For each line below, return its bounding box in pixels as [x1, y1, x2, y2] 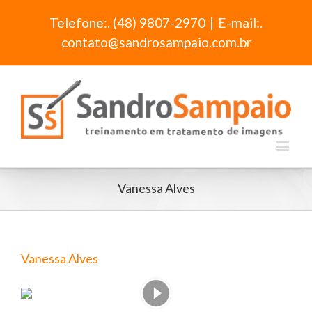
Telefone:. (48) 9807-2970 [49, 15, 205, 31]
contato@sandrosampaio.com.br [61, 34, 251, 51]
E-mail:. [218, 15, 263, 31]
